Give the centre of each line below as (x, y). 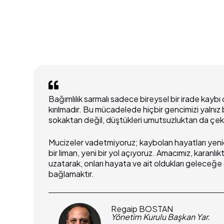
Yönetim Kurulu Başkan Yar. (161, 216)
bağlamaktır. (71, 173)
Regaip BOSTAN (142, 208)
